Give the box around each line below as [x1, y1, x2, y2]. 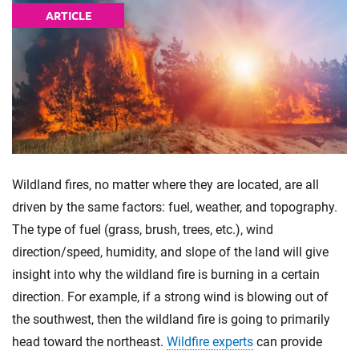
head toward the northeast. [12, 333, 167, 349]
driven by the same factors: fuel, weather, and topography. [12, 199, 337, 215]
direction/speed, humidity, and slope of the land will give [12, 244, 329, 260]
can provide [253, 333, 322, 349]
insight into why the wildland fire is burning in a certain [12, 266, 320, 282]
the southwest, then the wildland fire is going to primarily [12, 311, 330, 327]
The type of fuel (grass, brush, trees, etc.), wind [12, 221, 273, 237]
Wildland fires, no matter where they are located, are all [12, 176, 319, 192]
